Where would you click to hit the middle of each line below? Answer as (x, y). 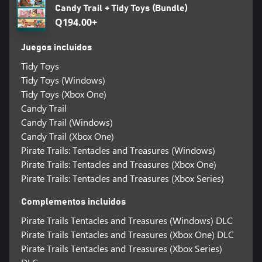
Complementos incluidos (73, 202)
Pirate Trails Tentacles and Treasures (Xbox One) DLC (127, 235)
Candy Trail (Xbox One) (67, 136)
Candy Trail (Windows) (67, 122)
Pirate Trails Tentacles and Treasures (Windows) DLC (127, 220)
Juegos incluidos (56, 48)
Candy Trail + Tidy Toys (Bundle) (122, 8)
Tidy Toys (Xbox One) (63, 94)
